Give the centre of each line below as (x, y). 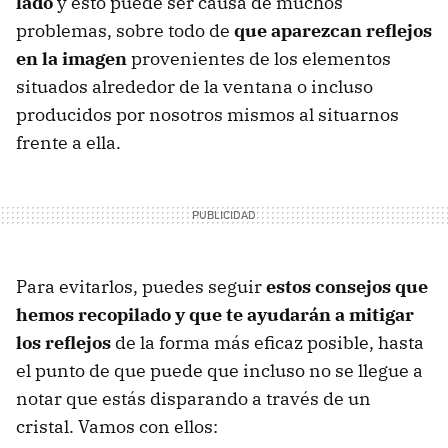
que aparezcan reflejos (333, 30)
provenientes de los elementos (259, 58)
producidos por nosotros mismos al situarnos (207, 114)
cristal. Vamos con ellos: (117, 426)
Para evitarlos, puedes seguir (141, 286)
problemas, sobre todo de (125, 30)
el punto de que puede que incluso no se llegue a (219, 370)
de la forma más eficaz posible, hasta (267, 342)
